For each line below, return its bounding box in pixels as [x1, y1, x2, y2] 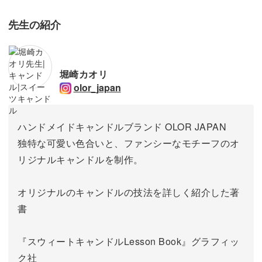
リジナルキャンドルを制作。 [18, 152, 143, 166]
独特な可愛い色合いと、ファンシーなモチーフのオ [18, 136, 240, 150]
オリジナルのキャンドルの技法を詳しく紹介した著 [18, 185, 240, 199]
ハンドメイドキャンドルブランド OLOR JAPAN [18, 119, 226, 133]
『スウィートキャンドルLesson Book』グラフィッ [18, 234, 239, 248]
